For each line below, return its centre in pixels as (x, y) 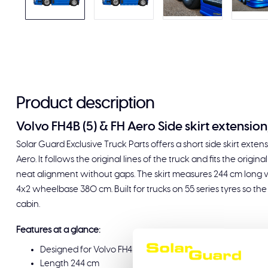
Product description (85, 104)
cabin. (28, 204)
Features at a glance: (58, 230)
